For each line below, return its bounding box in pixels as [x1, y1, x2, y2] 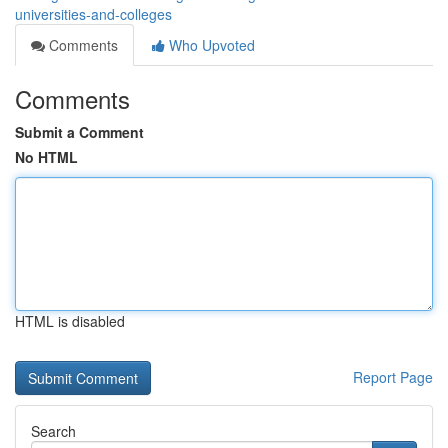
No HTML [15, 147, 78, 167]
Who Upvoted [165, 35, 255, 55]
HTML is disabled [15, 311, 125, 331]
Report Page [353, 367, 433, 387]
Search [31, 421, 76, 441]
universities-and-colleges [15, 4, 172, 24]
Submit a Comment [15, 122, 144, 142]
